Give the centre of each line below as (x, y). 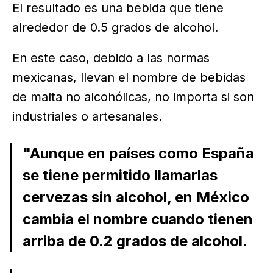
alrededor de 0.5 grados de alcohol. (115, 28)
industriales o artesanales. (87, 117)
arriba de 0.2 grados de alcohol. (135, 241)
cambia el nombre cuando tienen (137, 219)
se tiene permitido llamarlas (120, 175)
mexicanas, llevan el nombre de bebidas (129, 78)
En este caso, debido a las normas (111, 58)
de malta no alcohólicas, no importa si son (133, 97)
